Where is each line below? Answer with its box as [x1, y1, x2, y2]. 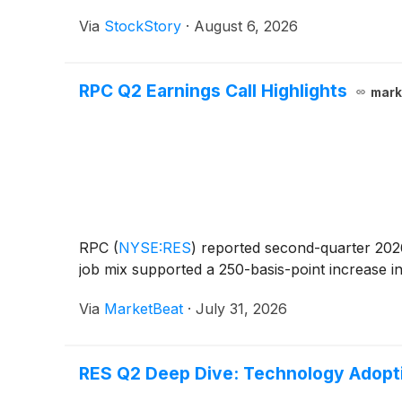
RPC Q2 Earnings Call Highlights [79, 79, 347, 101]
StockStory [104, 16, 181, 35]
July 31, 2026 [196, 299, 287, 318]
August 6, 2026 [194, 16, 298, 35]
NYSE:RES [118, 238, 191, 257]
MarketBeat [104, 299, 183, 318]
